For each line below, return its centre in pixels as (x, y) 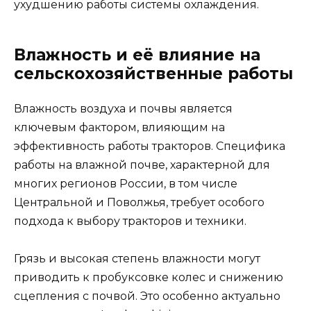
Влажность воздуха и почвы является (123, 109)
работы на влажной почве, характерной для (142, 165)
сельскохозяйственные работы (153, 74)
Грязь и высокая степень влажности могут (137, 259)
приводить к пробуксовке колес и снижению (149, 278)
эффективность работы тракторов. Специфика (150, 146)
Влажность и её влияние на (137, 55)
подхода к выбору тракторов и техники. (130, 221)
